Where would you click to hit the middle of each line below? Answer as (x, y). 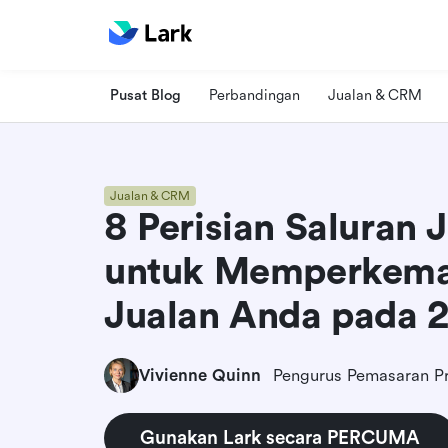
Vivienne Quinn (200, 375)
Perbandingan (254, 95)
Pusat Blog (145, 95)
